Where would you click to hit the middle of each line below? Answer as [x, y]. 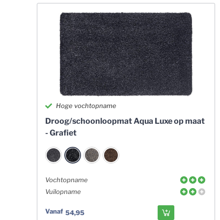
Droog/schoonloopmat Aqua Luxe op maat [125, 121]
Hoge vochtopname [86, 106]
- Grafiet [61, 133]
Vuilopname [63, 192]
